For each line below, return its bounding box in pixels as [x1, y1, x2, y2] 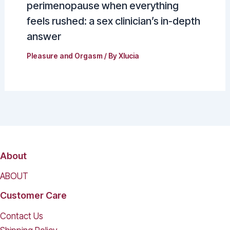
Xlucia [118, 51, 139, 61]
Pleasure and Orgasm [26, 51, 103, 61]
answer [26, 30, 61, 43]
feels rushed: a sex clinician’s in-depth [26, 15, 200, 28]
